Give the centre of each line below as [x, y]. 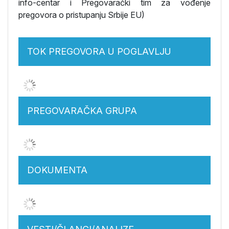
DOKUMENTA [57, 170]
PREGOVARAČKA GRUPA [82, 111]
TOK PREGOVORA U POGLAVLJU [99, 51]
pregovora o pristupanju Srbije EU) [82, 15]
